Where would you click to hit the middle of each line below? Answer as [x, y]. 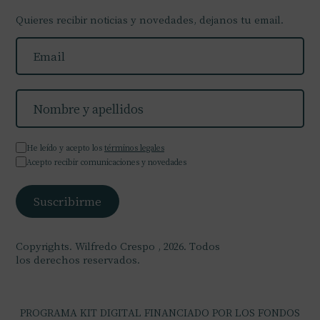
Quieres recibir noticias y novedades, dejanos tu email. [150, 19]
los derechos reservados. [78, 259]
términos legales [134, 147]
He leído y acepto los [65, 147]
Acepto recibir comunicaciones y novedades [106, 162]
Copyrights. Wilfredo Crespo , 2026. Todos [118, 246]
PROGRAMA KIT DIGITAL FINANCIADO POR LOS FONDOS [160, 312]
